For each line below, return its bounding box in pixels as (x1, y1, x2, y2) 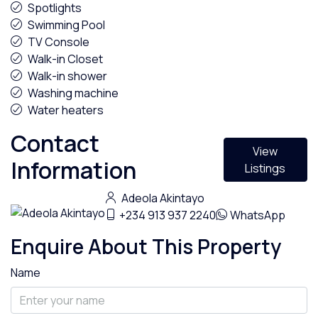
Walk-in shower (28, 68, 107, 84)
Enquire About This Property (11, 233, 281, 260)
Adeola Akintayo (119, 190, 204, 206)
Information (11, 155, 136, 186)
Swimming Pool (28, 17, 105, 33)
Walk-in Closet (28, 51, 103, 67)
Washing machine (28, 85, 119, 101)
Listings (245, 160, 286, 176)
